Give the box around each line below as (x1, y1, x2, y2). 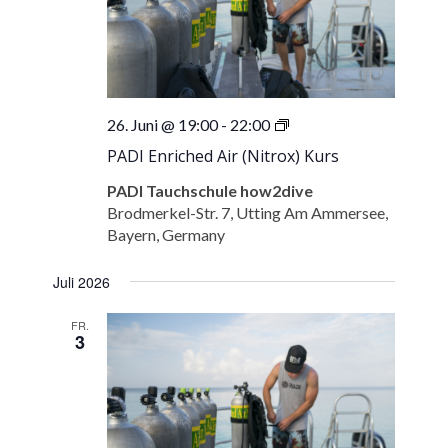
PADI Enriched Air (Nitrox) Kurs (107, 144, 340, 167)
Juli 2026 (53, 271, 111, 292)
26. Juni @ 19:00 (107, 114, 219, 134)
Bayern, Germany (107, 224, 226, 244)
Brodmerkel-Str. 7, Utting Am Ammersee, (107, 202, 389, 222)
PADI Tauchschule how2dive (107, 180, 314, 200)
